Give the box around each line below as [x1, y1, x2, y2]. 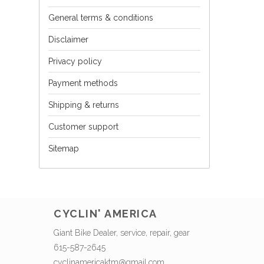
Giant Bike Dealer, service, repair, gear [54, 227, 190, 237]
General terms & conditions [48, 12, 153, 22]
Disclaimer [48, 34, 88, 44]
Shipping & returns [48, 100, 119, 110]
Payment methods [48, 78, 118, 88]
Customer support [48, 121, 118, 131]
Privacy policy [48, 56, 102, 66]
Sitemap [48, 143, 79, 153]
